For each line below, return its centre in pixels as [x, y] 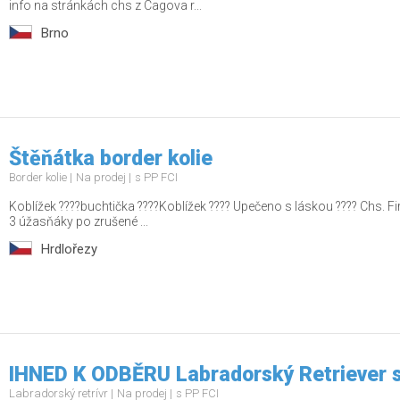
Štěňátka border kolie [111, 159]
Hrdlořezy [69, 250]
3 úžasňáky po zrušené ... [79, 222]
